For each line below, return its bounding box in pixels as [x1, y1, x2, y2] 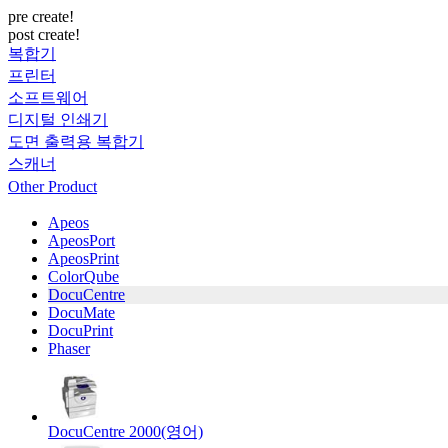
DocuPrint [48, 322, 113, 339]
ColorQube [48, 268, 119, 285]
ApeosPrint [48, 250, 119, 267]
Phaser [48, 340, 90, 357]
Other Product [8, 178, 97, 195]
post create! [8, 26, 80, 43]
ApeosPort [48, 232, 115, 249]
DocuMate [48, 304, 115, 321]
